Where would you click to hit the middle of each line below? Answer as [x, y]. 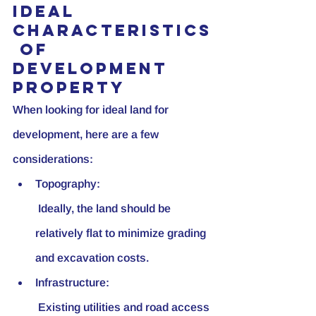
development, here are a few [87, 134]
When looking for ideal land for [92, 109]
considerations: [53, 159]
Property [69, 87]
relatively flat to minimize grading [122, 233]
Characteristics [112, 30]
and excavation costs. [92, 257]
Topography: [68, 183]
